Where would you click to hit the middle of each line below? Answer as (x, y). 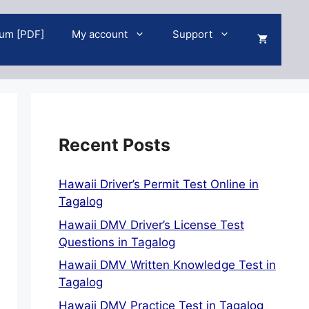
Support (192, 34)
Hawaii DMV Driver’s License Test (151, 225)
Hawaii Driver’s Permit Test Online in (158, 184)
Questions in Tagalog (117, 242)
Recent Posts (114, 145)
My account (100, 34)
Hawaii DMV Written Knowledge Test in (167, 265)
